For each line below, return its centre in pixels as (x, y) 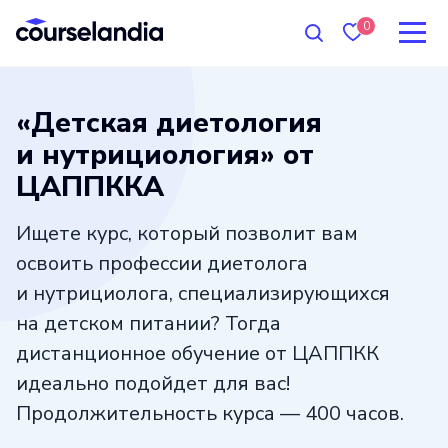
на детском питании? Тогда (148, 323)
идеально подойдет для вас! (153, 383)
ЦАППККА (90, 186)
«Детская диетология (169, 122)
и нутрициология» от (165, 154)
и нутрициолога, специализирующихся (203, 293)
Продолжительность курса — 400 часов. (210, 413)
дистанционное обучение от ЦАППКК (197, 353)
